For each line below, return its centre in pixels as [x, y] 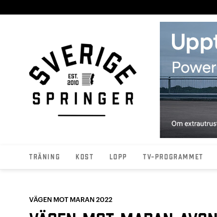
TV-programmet [173, 157]
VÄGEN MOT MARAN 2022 [71, 200]
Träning [45, 157]
